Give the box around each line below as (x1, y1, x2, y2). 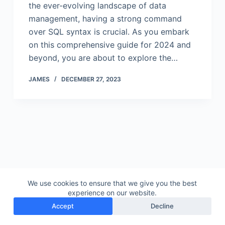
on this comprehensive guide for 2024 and (28, 40, 191, 50)
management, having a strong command (28, 14, 182, 24)
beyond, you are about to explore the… (28, 53, 178, 63)
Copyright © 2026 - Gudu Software (50, 208, 175, 217)
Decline (150, 202, 174, 210)
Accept (52, 202, 74, 210)
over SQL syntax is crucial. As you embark (28, 27, 189, 37)
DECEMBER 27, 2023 (61, 75, 121, 83)
